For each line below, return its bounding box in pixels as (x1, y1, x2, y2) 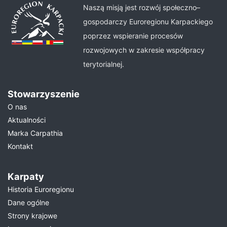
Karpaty (8, 171, 44, 182)
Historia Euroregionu (8, 185, 74, 194)
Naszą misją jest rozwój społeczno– (83, 3, 201, 12)
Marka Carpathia (8, 129, 63, 137)
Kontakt (8, 142, 33, 150)
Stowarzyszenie (8, 88, 80, 99)
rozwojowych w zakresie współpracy (83, 46, 205, 54)
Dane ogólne (8, 198, 49, 207)
